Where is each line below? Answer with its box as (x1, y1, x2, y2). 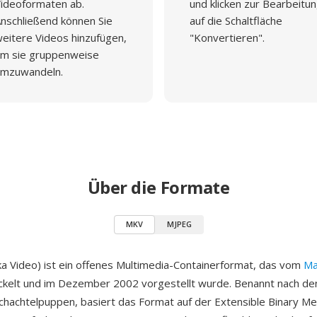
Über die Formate (87, 175, 230, 199)
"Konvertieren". (190, 30, 265, 45)
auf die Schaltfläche (190, 13, 282, 28)
